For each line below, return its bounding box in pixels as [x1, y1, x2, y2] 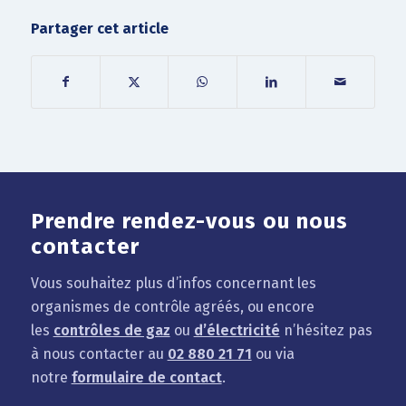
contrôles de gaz [53, 322, 170, 340]
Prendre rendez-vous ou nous [30, 208, 348, 235]
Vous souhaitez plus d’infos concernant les [30, 275, 316, 293]
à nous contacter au [30, 345, 168, 363]
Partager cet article [30, 20, 169, 38]
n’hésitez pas [279, 322, 372, 340]
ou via [251, 345, 295, 363]
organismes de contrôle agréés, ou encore [30, 298, 314, 316]
